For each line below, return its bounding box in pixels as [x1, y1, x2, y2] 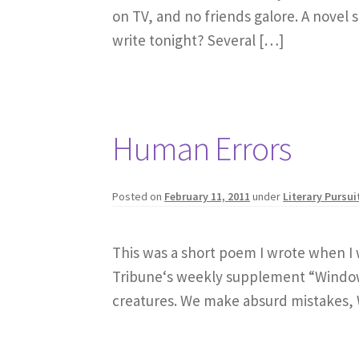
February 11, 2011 [164, 189, 251, 204]
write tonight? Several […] [112, 30, 284, 50]
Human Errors [112, 127, 292, 169]
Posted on [112, 189, 165, 204]
